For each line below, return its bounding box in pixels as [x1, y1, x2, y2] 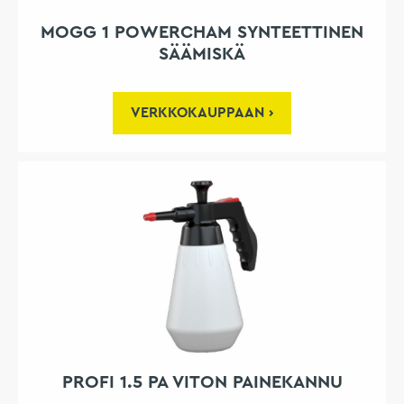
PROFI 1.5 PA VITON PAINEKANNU [61, 373, 343, 392]
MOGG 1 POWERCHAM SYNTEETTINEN [41, 23, 363, 42]
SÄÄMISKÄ [159, 45, 245, 64]
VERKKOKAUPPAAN [131, 106, 264, 121]
